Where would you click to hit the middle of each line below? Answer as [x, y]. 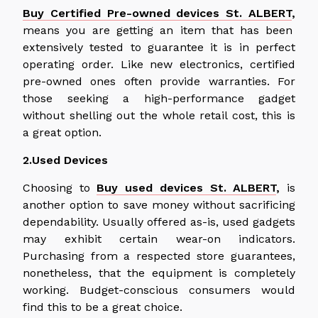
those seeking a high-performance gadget [159, 98]
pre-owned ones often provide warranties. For [159, 81]
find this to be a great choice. [103, 307]
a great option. [62, 132]
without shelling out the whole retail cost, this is [159, 115]
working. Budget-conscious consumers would [159, 290]
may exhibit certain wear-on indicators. [159, 238]
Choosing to [60, 187]
